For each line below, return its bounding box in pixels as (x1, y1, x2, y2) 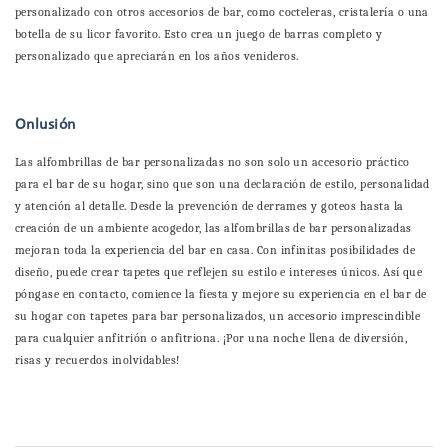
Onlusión (15, 117, 76, 134)
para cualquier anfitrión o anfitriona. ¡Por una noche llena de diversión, (15, 331, 408, 346)
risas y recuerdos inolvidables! (15, 353, 180, 368)
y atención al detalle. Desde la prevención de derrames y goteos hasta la (15, 199, 404, 214)
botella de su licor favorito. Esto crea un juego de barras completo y (15, 27, 383, 42)
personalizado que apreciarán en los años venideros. (15, 49, 299, 64)
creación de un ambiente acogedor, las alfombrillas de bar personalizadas (15, 221, 412, 236)
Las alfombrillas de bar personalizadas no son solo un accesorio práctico (15, 155, 410, 170)
